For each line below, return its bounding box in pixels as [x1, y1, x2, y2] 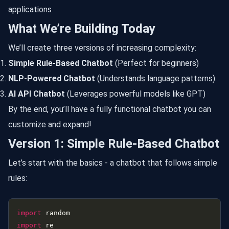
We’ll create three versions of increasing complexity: [8, 42, 196, 53]
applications [8, 4, 52, 14]
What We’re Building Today [8, 21, 155, 36]
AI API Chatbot [8, 88, 65, 99]
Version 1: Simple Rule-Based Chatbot [8, 136, 219, 151]
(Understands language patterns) [95, 73, 215, 83]
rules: [8, 173, 27, 183]
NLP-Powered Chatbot [8, 73, 95, 83]
